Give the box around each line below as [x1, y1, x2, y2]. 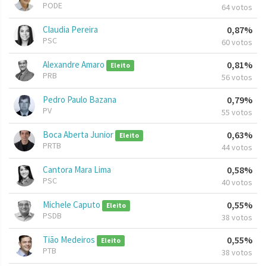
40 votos [221, 177, 252, 188]
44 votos [221, 142, 252, 153]
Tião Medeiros [43, 234, 97, 246]
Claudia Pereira [43, 24, 98, 36]
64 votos [221, 2, 252, 13]
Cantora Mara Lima [43, 164, 111, 176]
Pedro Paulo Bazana [43, 94, 116, 106]
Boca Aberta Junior [43, 129, 115, 141]
